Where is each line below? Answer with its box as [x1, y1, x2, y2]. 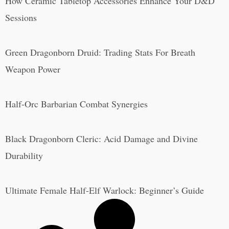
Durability [5, 149, 43, 162]
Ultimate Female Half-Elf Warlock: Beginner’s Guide [5, 184, 204, 196]
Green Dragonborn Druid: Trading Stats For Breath [5, 45, 195, 58]
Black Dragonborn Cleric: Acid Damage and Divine [5, 132, 198, 145]
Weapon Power [5, 62, 60, 75]
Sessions [5, 11, 37, 24]
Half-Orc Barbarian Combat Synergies [5, 97, 148, 110]
